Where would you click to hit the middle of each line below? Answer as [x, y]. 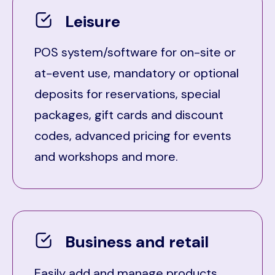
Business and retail [137, 242]
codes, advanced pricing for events [133, 136]
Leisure [93, 21]
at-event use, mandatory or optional [137, 73]
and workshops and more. [108, 157]
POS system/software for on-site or [135, 52]
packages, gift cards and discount [129, 115]
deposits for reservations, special [127, 94]
